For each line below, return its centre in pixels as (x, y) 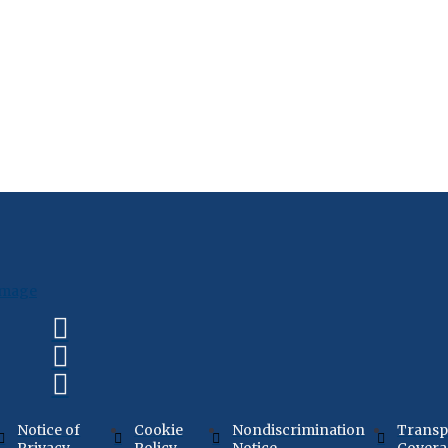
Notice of (49, 430)
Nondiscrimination (299, 430)
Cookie (158, 430)
